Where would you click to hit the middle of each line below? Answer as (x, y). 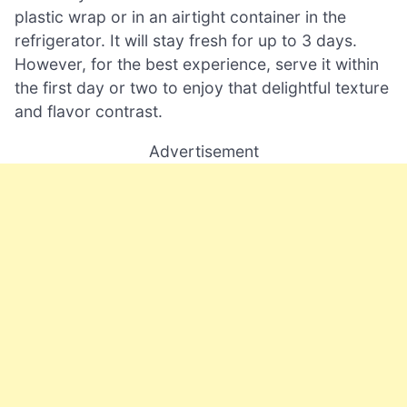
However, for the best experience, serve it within (197, 65)
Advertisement (203, 151)
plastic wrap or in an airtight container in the (180, 17)
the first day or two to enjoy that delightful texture (202, 88)
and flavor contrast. (89, 112)
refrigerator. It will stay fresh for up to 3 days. (186, 41)
